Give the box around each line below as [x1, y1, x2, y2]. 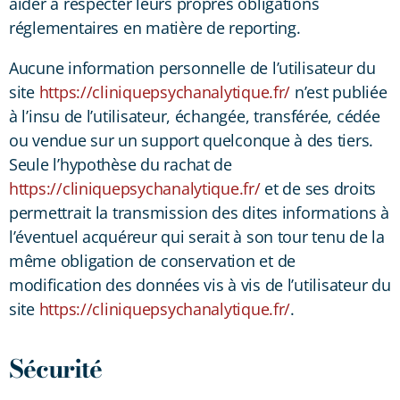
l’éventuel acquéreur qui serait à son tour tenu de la [9, 225, 385, 247]
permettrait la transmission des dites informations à [9, 201, 389, 223]
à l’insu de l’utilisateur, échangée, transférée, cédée [9, 104, 380, 127]
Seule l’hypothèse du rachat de [9, 153, 232, 175]
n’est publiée [290, 80, 387, 103]
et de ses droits [260, 177, 376, 199]
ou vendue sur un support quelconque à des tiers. [9, 129, 374, 151]
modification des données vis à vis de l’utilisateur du [9, 273, 391, 296]
